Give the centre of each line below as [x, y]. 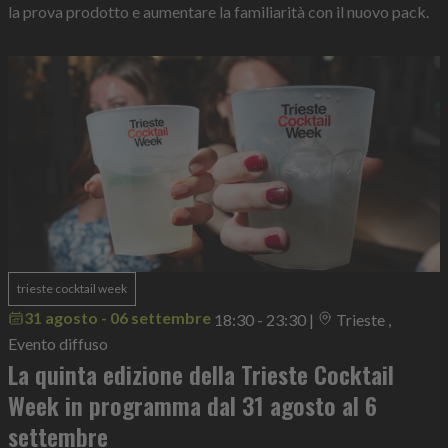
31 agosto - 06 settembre [117, 318]
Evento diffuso [58, 344]
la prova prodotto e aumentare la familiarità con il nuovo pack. [218, 12]
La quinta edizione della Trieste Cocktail [201, 374]
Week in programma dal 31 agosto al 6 [192, 405]
